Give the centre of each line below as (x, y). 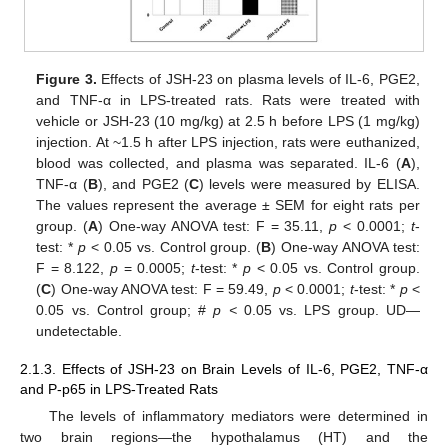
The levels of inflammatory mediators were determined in (238, 416)
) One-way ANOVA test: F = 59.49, (162, 288)
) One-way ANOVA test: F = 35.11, (214, 225)
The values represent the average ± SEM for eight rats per (228, 204)
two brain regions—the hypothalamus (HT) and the (224, 437)
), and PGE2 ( (143, 183)
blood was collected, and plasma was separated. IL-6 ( (218, 162)
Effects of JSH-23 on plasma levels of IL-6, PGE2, (258, 78)
